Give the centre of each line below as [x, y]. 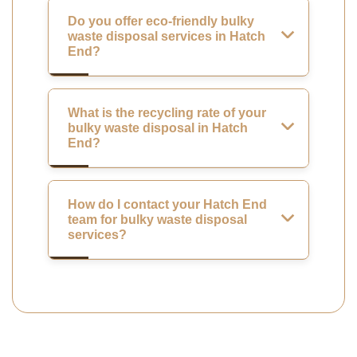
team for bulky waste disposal [157, 219]
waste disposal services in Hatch [167, 36]
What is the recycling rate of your [167, 112]
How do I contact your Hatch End [167, 204]
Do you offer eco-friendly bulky [161, 21]
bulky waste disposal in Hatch [158, 127]
